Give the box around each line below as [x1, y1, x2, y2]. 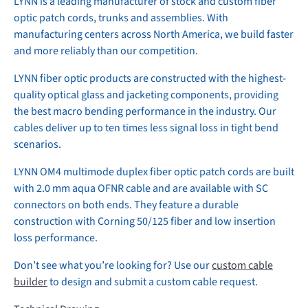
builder [14, 274, 47, 289]
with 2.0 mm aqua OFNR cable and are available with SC [14, 180, 268, 196]
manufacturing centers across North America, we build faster [14, 26, 294, 42]
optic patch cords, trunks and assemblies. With [14, 10, 228, 25]
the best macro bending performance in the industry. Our [14, 103, 276, 119]
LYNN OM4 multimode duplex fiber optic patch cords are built [14, 164, 294, 179]
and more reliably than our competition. [14, 43, 198, 58]
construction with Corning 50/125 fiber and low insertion [14, 213, 276, 229]
